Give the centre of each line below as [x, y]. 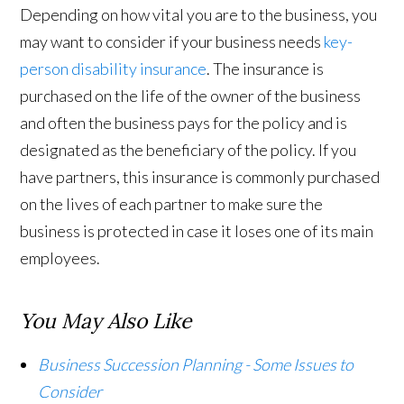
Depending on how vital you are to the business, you [199, 15]
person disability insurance [114, 69]
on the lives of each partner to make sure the [172, 204]
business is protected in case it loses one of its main [197, 231]
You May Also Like [106, 321]
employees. [60, 258]
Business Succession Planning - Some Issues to [196, 365]
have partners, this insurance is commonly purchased [200, 177]
